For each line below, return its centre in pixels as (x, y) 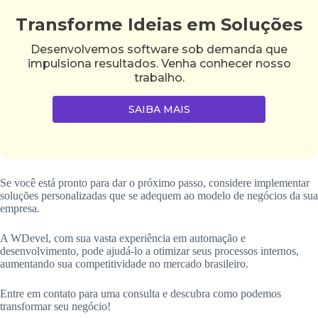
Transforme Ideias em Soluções (159, 25)
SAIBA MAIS (159, 110)
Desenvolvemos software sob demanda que (159, 50)
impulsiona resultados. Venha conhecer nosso (159, 64)
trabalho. (159, 78)
